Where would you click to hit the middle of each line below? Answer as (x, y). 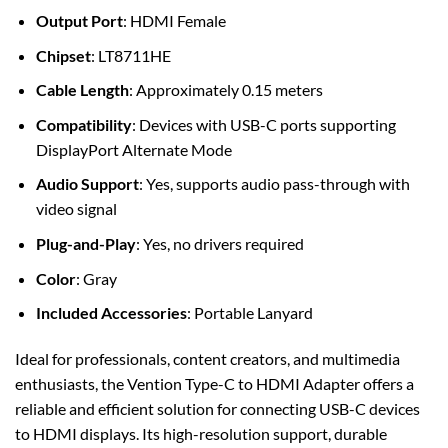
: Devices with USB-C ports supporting (263, 124)
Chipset (63, 55)
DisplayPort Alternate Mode (133, 149)
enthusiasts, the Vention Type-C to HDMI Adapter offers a (214, 383)
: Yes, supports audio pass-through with (274, 184)
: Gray (96, 278)
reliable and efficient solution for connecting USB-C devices (217, 408)
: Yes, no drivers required (219, 243)
